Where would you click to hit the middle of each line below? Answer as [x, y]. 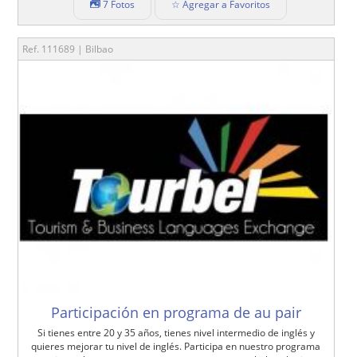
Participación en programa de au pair [176, 312]
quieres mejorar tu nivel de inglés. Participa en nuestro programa [176, 346]
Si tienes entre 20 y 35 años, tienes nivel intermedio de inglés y [176, 332]
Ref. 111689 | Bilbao [68, 49]
